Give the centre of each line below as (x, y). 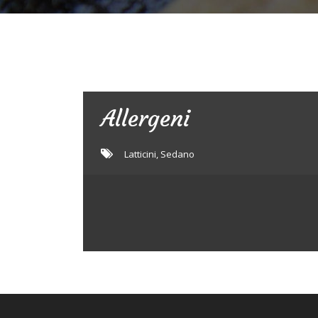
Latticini (140, 154)
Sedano (177, 154)
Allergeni (146, 119)
